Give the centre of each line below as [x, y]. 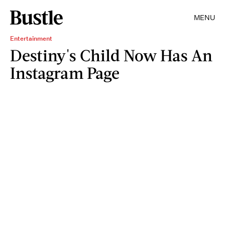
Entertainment [31, 38]
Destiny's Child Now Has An [111, 55]
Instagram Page [65, 73]
